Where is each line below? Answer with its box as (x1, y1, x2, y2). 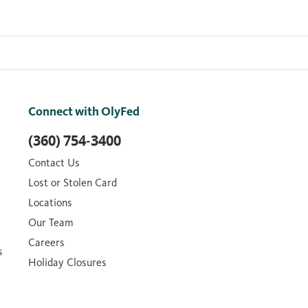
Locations (28, 195, 72, 209)
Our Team (28, 215, 74, 229)
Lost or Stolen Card (28, 175, 117, 189)
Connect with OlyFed (28, 103, 140, 119)
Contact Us (28, 155, 80, 169)
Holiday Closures (28, 255, 107, 269)
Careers (28, 235, 65, 249)
